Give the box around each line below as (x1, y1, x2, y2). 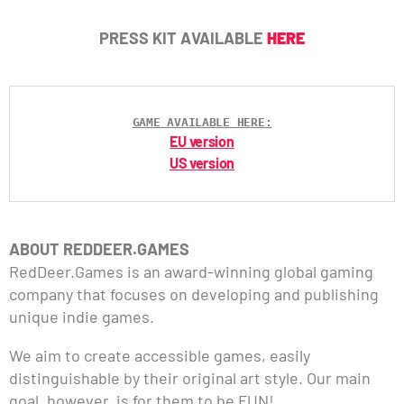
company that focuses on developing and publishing (9, 283, 379, 304)
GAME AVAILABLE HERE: (132, 115, 272, 129)
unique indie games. (9, 306, 154, 326)
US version (169, 153, 235, 171)
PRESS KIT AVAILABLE (99, 27, 267, 48)
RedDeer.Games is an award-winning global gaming (9, 261, 373, 281)
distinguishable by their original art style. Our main (9, 367, 371, 388)
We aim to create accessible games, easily (9, 344, 310, 365)
